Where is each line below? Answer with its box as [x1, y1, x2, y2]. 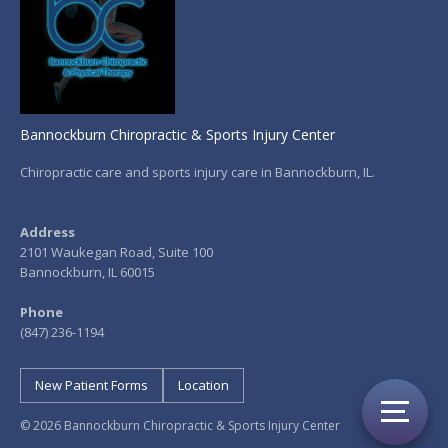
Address [20, 222, 75, 241]
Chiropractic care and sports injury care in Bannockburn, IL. [20, 162, 375, 181]
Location [178, 375, 229, 394]
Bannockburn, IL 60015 [20, 262, 155, 281]
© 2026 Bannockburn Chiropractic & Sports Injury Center [20, 416, 340, 434]
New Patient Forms [35, 375, 148, 394]
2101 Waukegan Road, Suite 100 [20, 242, 213, 261]
